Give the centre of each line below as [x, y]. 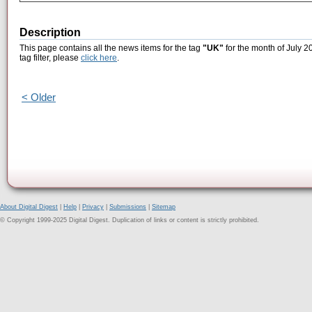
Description [50, 33]
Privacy [93, 207]
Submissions [128, 207]
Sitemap [164, 207]
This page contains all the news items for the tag [111, 48]
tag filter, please [50, 58]
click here [99, 58]
